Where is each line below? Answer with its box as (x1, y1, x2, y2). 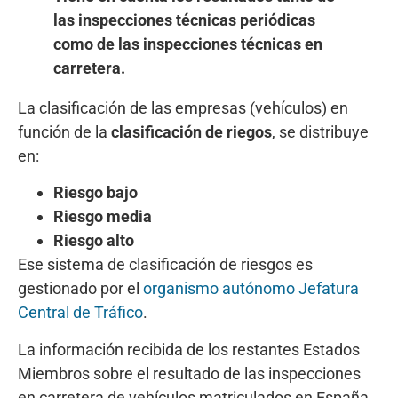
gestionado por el (18, 279, 143, 298)
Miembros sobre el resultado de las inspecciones (18, 363, 361, 383)
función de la (18, 123, 111, 141)
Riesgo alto (53, 231, 134, 251)
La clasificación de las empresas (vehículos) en (18, 99, 348, 117)
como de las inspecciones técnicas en (53, 35, 322, 53)
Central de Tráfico (18, 303, 143, 322)
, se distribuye (272, 123, 369, 141)
